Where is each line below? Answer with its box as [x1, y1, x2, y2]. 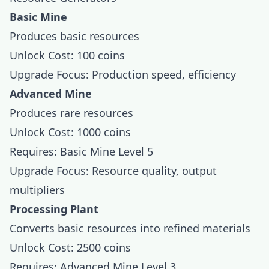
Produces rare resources [10, 106, 133, 120]
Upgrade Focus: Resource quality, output [10, 163, 217, 178]
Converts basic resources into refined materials [10, 221, 250, 235]
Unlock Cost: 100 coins [10, 48, 125, 62]
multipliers [10, 183, 65, 197]
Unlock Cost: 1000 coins [10, 125, 131, 139]
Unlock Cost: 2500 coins [10, 240, 131, 255]
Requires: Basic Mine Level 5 [10, 144, 153, 159]
